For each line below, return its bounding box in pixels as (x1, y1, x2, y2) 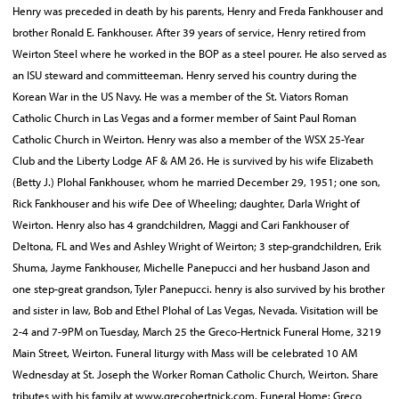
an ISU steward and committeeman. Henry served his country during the (12, 68, 357, 82)
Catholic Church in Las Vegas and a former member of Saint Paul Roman (12, 110, 356, 125)
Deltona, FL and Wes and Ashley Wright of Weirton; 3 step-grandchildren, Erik (12, 239, 381, 253)
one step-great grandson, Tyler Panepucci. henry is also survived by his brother (12, 281, 385, 296)
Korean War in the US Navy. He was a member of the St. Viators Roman (12, 89, 348, 103)
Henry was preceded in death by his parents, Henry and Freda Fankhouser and (12, 4, 383, 18)
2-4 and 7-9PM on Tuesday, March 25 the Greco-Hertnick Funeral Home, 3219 (12, 324, 381, 338)
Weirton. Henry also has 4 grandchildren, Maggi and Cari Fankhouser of (12, 217, 349, 232)
